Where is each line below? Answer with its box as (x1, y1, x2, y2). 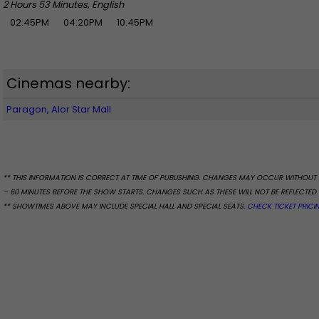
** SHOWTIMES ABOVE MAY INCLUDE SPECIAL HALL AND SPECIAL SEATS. (3, 200, 247, 211)
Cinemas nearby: (6, 73, 130, 93)
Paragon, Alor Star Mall (6, 102, 111, 116)
